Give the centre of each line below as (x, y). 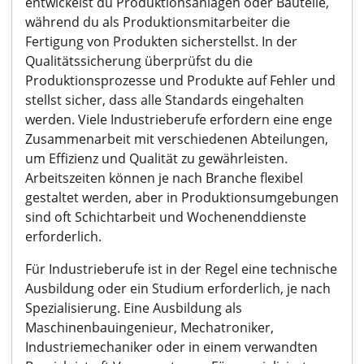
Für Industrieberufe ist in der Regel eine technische (181, 269)
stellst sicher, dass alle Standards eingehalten (165, 100)
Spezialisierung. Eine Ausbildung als (134, 308)
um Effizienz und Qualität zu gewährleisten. (156, 158)
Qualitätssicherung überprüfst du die (139, 61)
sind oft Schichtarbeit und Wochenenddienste (166, 217)
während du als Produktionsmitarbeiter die (158, 22)
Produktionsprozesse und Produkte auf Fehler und (180, 80)
